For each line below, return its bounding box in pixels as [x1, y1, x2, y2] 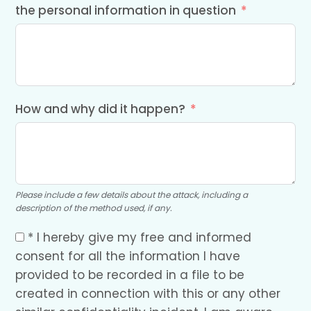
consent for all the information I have [15, 248, 241, 265]
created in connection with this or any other [15, 285, 281, 303]
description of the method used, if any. [15, 202, 173, 215]
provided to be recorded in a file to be [15, 267, 245, 284]
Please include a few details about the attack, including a [15, 189, 249, 201]
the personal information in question [15, 2, 237, 19]
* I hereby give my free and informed [28, 229, 252, 246]
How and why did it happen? [15, 101, 186, 118]
